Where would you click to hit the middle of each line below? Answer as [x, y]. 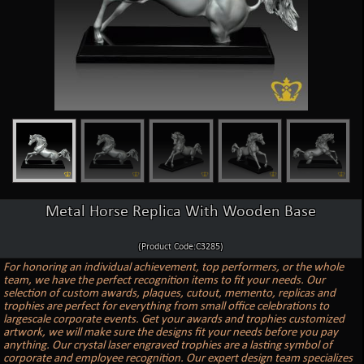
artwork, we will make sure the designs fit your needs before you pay [171, 332]
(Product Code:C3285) [181, 247]
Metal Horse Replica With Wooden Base [181, 212]
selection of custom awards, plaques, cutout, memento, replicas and [170, 293]
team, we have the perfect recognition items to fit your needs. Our [165, 280]
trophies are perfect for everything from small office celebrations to [167, 306]
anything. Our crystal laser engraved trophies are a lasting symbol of [168, 345]
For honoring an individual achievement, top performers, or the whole [174, 267]
